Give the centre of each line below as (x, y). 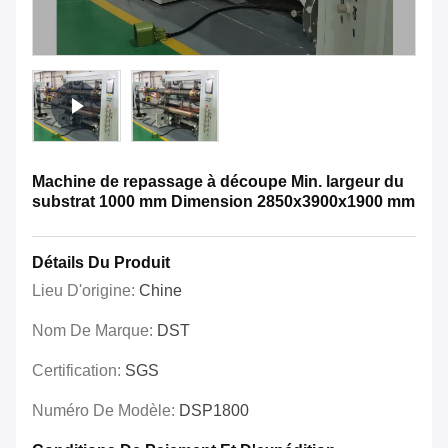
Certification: (78, 371)
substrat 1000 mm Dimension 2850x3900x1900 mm (223, 202)
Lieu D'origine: (85, 291)
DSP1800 (214, 411)
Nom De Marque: (94, 331)
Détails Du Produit (101, 263)
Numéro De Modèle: (105, 411)
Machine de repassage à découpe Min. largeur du (218, 182)
